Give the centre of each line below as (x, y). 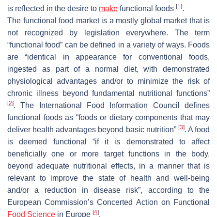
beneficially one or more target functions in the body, (108, 154)
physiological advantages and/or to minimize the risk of (108, 81)
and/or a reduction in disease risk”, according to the (108, 190)
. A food (197, 129)
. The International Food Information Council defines (112, 105)
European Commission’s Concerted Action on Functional (108, 202)
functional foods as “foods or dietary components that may (108, 117)
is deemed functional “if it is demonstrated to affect (108, 141)
